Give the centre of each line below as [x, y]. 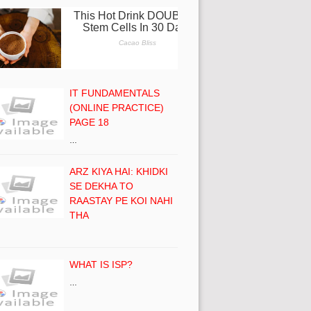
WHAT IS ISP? [101, 264]
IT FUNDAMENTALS [115, 93]
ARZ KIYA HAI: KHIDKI [119, 171]
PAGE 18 [89, 122]
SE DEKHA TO [101, 186]
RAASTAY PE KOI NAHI [121, 200]
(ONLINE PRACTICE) [117, 107]
